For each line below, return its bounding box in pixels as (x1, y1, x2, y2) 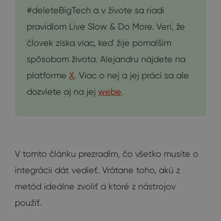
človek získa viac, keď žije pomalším (27, 37, 171, 48)
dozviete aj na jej (27, 86, 98, 97)
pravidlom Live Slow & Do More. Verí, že (27, 21, 185, 32)
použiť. (15, 197, 42, 208)
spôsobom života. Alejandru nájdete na (27, 53, 185, 64)
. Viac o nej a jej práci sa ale (74, 70, 189, 80)
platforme (27, 70, 69, 80)
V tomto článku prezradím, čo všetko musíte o (15, 148, 198, 159)
